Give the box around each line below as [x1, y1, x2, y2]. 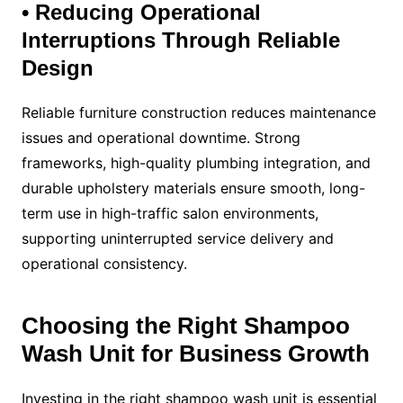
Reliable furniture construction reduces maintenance [21, 103, 376, 121]
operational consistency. [21, 254, 187, 273]
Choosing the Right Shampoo [21, 311, 350, 339]
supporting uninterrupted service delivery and [21, 228, 334, 247]
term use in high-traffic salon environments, [21, 203, 318, 222]
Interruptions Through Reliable [21, 27, 340, 52]
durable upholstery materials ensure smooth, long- [21, 178, 365, 197]
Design [21, 55, 94, 80]
